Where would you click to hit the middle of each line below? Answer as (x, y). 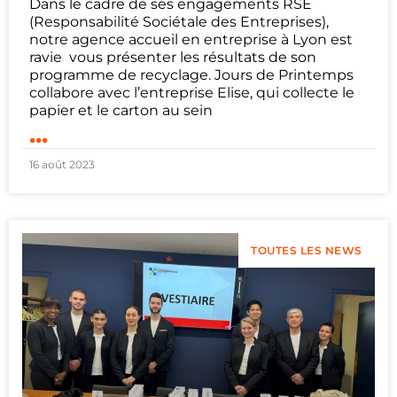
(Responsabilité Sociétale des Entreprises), (179, 21)
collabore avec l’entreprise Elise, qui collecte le (192, 92)
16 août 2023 (62, 164)
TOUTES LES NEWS (307, 250)
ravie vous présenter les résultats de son (173, 57)
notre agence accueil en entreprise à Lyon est (191, 39)
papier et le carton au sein (121, 110)
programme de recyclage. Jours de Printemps (191, 74)
